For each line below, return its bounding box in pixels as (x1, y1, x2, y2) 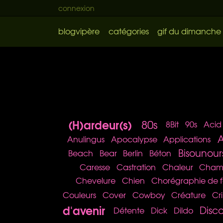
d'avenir (63, 201, 106, 219)
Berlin (123, 146, 143, 159)
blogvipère (58, 25, 100, 37)
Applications (163, 133, 211, 145)
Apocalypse (111, 133, 157, 145)
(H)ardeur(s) (68, 115, 132, 133)
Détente (113, 204, 145, 216)
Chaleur (162, 160, 193, 173)
